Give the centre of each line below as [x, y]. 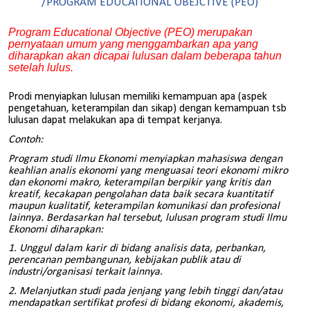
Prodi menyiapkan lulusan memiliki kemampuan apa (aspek [138, 97]
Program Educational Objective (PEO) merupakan [130, 32]
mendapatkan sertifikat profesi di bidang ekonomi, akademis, [146, 303]
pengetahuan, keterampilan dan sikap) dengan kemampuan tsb [147, 109]
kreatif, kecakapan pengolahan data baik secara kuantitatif [140, 194]
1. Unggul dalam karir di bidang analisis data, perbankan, [137, 249]
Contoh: [26, 139]
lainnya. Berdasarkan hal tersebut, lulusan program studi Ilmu [147, 218]
